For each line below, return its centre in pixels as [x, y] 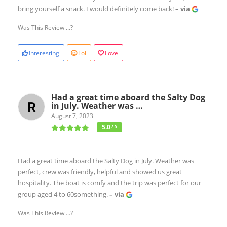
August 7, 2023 [72, 116]
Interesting [44, 53]
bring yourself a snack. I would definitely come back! [97, 8]
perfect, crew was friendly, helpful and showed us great [100, 172]
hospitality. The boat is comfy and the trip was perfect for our [109, 183]
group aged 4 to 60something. [64, 194]
